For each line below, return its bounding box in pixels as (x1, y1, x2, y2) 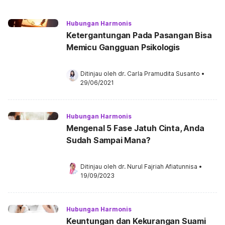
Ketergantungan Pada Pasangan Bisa (66, 30, 212, 40)
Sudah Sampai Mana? (66, 135, 151, 145)
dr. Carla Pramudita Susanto (118, 70, 200, 77)
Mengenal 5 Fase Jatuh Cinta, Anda (66, 123, 204, 133)
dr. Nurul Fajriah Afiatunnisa (118, 163, 197, 170)
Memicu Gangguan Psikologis (66, 42, 180, 52)
